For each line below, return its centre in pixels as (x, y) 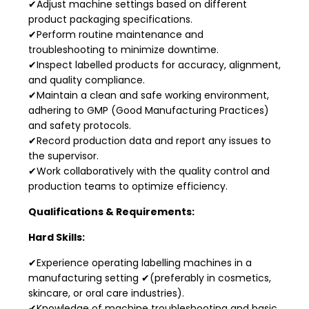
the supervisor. (63, 156)
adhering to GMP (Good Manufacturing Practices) (149, 110)
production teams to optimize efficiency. (128, 186)
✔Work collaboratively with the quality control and (149, 171)
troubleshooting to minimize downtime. (123, 49)
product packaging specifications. (110, 19)
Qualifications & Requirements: (111, 211)
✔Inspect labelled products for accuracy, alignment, (154, 64)
